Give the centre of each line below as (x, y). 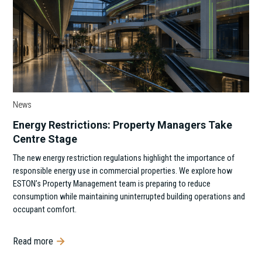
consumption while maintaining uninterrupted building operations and (129, 197)
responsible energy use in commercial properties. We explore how (123, 171)
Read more (33, 241)
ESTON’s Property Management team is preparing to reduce (112, 184)
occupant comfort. (45, 210)
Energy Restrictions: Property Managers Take (123, 125)
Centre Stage (45, 139)
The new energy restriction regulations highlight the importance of (124, 158)
